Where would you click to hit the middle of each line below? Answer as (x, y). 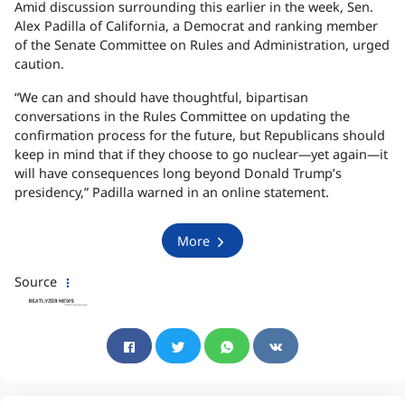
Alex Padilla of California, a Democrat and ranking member (196, 26)
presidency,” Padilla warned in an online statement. (172, 193)
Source (38, 282)
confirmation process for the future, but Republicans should (200, 136)
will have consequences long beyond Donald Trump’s (178, 174)
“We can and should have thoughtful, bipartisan (161, 98)
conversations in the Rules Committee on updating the (182, 117)
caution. (39, 64)
